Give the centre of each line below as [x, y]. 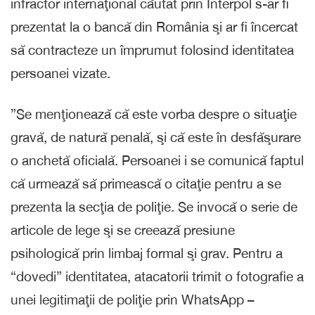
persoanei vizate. [60, 73]
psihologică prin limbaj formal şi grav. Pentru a [147, 253]
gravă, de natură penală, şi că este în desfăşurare [156, 137]
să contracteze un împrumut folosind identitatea [152, 50]
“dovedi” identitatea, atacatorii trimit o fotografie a [157, 276]
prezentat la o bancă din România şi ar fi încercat [154, 26]
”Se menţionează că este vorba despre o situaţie [154, 114]
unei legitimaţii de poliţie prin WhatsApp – [133, 299]
